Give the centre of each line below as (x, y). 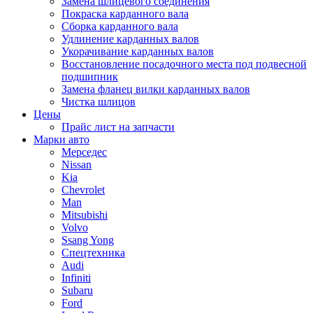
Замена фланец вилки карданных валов (156, 89)
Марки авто (61, 139)
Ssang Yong (88, 240)
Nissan (77, 165)
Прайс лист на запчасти (118, 127)
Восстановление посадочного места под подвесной (184, 64)
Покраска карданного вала (125, 14)
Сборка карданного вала (120, 26)
